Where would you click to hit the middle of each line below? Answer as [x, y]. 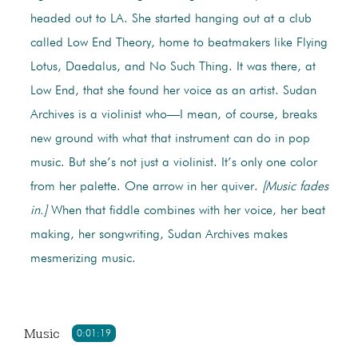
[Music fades [295, 187]
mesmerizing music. [83, 259]
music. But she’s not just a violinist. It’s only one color [173, 163]
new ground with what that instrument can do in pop [170, 139]
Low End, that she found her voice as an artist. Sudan [173, 91]
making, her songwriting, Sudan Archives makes [159, 235]
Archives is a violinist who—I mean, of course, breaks [173, 115]
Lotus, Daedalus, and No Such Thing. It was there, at [173, 68]
